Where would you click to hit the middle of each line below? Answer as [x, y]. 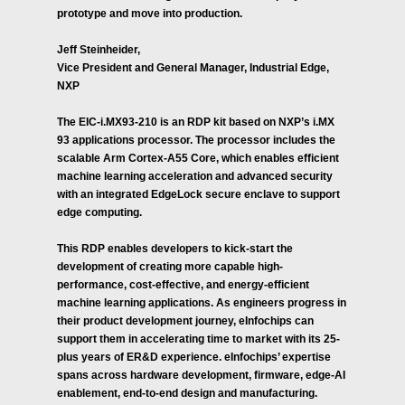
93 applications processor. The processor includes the [196, 140]
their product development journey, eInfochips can [185, 321]
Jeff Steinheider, [99, 50]
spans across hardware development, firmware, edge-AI [201, 375]
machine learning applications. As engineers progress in [202, 303]
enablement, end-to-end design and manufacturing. [187, 393]
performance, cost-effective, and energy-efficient [183, 285]
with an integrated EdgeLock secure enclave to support [198, 194]
